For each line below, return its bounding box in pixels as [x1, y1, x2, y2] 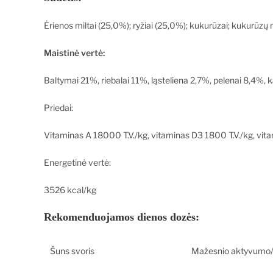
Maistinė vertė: [44, 48, 105, 58]
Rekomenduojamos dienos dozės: [44, 211, 199, 223]
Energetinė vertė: [44, 157, 111, 168]
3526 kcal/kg [44, 185, 96, 195]
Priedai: [44, 102, 73, 113]
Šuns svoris [50, 246, 94, 256]
